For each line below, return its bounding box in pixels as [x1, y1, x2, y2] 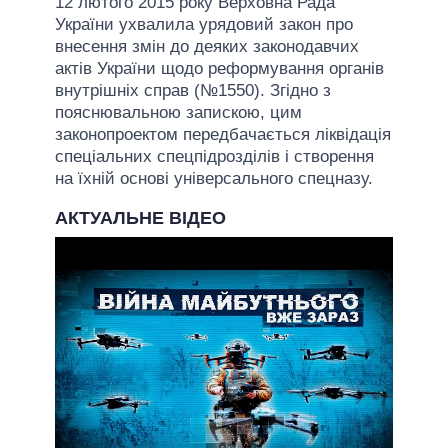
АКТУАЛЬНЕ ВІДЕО [55, 207, 226, 228]
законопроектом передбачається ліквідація [55, 124, 391, 144]
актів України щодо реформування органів [55, 58, 384, 78]
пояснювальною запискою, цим [55, 102, 302, 122]
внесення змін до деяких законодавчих [55, 36, 359, 56]
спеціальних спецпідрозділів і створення [55, 146, 374, 166]
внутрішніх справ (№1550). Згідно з [55, 80, 331, 100]
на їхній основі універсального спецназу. [55, 168, 373, 188]
